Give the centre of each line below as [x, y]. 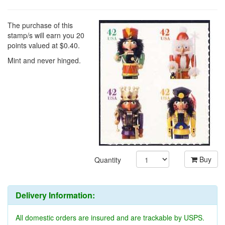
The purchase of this [40, 40]
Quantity [108, 175]
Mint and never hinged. [44, 75]
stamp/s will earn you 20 [46, 50]
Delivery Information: [55, 210]
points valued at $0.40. [44, 60]
